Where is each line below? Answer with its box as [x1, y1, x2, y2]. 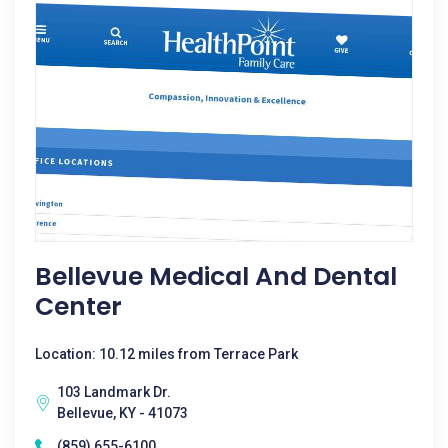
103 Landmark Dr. [57, 384, 171, 400]
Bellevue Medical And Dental [35, 259, 397, 294]
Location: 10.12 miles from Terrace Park [35, 346, 298, 362]
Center [35, 289, 122, 324]
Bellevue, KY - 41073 [57, 405, 188, 421]
